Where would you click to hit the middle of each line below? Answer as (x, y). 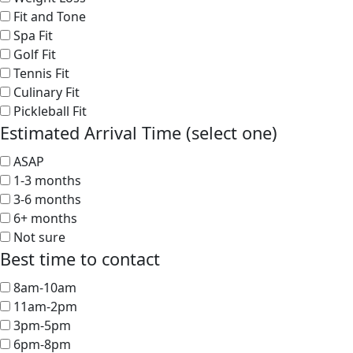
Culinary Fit (46, 92)
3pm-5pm (42, 325)
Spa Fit (33, 35)
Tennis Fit (41, 73)
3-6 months (47, 199)
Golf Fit (35, 54)
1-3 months (47, 180)
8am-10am (45, 287)
